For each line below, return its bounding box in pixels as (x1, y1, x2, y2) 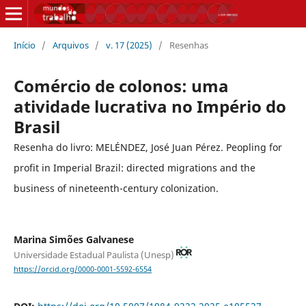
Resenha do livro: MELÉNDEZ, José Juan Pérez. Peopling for (13, 140, 282, 154)
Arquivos (52, 38, 89, 51)
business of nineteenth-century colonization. (13, 181, 219, 195)
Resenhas (169, 38, 208, 51)
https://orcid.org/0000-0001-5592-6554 (13, 264, 152, 274)
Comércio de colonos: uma (13, 74, 229, 97)
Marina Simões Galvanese (13, 232, 134, 246)
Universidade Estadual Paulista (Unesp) (13, 248, 176, 261)
